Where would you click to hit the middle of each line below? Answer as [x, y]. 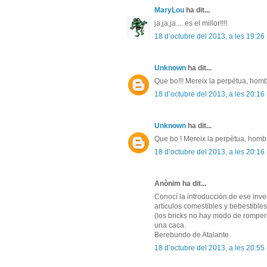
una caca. [170, 226]
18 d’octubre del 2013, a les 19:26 [209, 37]
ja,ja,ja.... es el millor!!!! [191, 24]
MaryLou [169, 10]
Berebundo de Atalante [192, 235]
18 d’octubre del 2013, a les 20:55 [209, 248]
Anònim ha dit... [180, 184]
